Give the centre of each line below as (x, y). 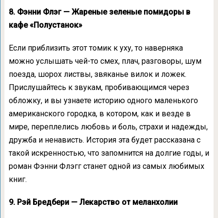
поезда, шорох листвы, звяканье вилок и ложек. (97, 74)
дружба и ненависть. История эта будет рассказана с (104, 140)
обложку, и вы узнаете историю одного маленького (103, 100)
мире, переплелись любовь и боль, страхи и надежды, (108, 127)
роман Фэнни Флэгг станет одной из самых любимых (106, 166)
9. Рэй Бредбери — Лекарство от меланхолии (93, 202)
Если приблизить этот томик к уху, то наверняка (96, 48)
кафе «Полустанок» (45, 25)
